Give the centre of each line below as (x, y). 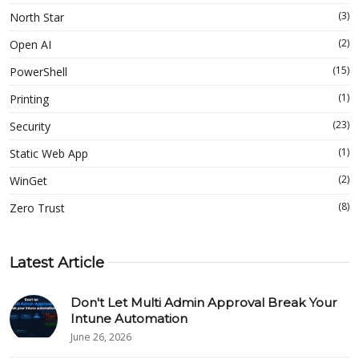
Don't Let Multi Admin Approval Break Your (204, 302)
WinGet (28, 180)
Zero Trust (37, 208)
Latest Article (57, 262)
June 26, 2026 (101, 337)
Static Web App (49, 153)
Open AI (30, 44)
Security (30, 126)
